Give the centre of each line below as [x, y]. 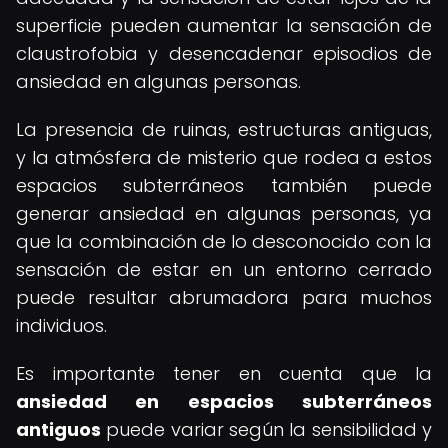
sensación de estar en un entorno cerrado [224, 269]
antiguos [58, 429]
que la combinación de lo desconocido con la [224, 241]
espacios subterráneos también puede [224, 185]
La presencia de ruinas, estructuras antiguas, [224, 129]
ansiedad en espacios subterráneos [224, 401]
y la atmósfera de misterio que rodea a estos [224, 157]
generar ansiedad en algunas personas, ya [224, 213]
